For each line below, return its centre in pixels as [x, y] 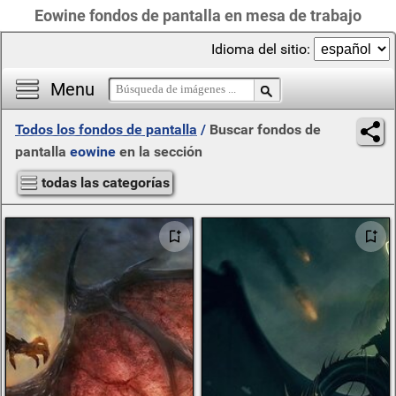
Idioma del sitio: [263, 49]
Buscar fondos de [265, 129]
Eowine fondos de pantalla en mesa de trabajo [198, 15]
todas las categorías [106, 183]
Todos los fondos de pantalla [106, 129]
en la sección [159, 152]
